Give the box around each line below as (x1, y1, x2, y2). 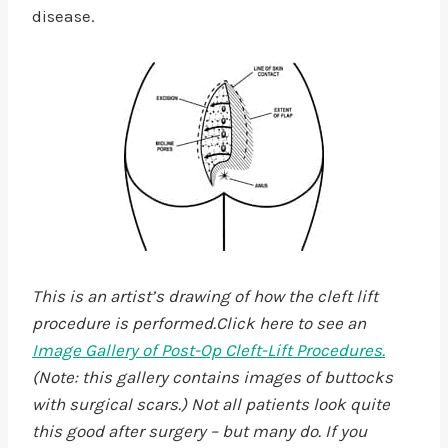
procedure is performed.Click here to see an (32, 313, 366, 333)
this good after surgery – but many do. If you (32, 421, 367, 441)
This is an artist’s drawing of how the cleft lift (32, 286, 378, 306)
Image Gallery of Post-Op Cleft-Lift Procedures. (32, 340, 385, 360)
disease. (32, 6, 95, 26)
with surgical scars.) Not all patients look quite (32, 394, 390, 414)
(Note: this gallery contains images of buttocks (32, 367, 393, 387)
